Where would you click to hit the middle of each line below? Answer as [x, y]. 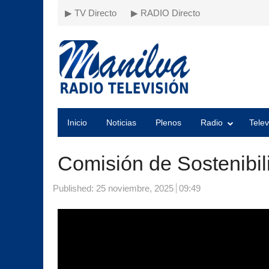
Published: [74, 188]
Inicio [77, 122]
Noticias [121, 122]
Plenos [168, 122]
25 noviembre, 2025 [135, 188]
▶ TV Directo [91, 13]
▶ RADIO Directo [165, 13]
